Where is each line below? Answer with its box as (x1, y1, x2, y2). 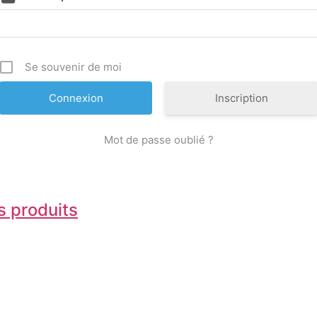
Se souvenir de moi (25, 59, 122, 74)
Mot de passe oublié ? (103, 132, 214, 146)
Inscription (214, 91, 268, 105)
